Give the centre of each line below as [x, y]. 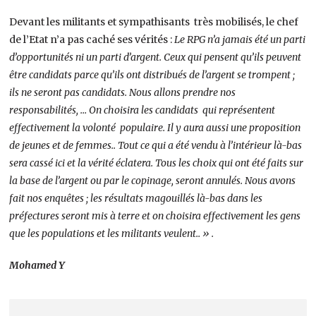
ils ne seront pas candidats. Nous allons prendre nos [123, 92]
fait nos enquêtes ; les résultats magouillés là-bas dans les [136, 198]
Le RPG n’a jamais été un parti [240, 39]
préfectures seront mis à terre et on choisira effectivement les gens [155, 215]
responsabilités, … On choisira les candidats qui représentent [142, 110]
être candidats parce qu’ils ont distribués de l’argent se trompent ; [152, 74]
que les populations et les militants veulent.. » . [112, 233]
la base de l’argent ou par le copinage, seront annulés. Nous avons [153, 180]
